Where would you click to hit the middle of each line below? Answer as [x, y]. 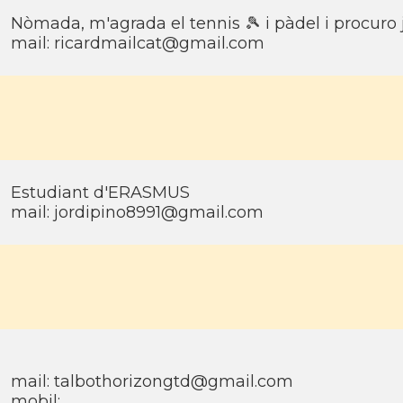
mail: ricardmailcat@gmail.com [138, 43]
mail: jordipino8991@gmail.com [137, 212]
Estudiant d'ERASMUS [100, 193]
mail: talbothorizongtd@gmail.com [152, 381]
